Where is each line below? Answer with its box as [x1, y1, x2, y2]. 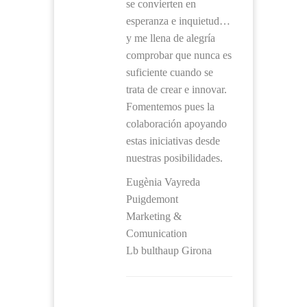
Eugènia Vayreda [126, 176, 200, 188]
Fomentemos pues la [126, 101, 214, 112]
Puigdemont [126, 193, 178, 205]
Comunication [126, 228, 187, 239]
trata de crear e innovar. [126, 84, 227, 95]
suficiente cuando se [126, 66, 213, 78]
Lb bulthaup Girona [126, 245, 212, 256]
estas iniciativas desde [126, 135, 220, 147]
